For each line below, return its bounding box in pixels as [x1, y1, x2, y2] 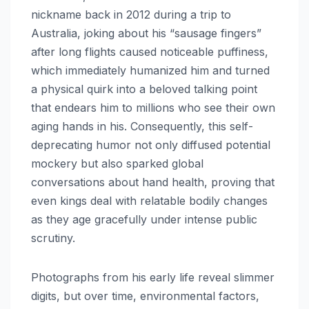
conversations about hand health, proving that [31, 175, 275, 189]
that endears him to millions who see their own [31, 100, 275, 114]
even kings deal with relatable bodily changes [31, 193, 268, 208]
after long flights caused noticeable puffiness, [31, 44, 268, 59]
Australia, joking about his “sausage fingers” [31, 26, 261, 40]
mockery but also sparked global [31, 156, 203, 170]
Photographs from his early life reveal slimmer [31, 270, 275, 284]
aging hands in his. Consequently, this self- [31, 119, 253, 133]
